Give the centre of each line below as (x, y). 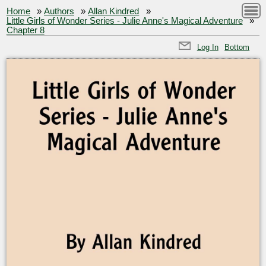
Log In (208, 47)
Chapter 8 (25, 30)
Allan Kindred (114, 11)
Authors (59, 11)
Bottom (237, 47)
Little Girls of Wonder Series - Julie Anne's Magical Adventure (124, 20)
